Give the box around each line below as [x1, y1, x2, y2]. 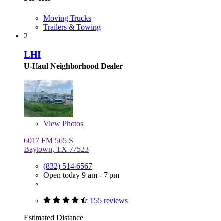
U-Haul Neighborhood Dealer [24, 62, 123, 71]
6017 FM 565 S [24, 136, 73, 145]
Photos [60, 119, 83, 128]
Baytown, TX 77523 [24, 145, 89, 154]
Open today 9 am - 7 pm [43, 171, 119, 180]
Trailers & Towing [43, 22, 101, 31]
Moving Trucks [43, 13, 91, 22]
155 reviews [90, 196, 128, 205]
